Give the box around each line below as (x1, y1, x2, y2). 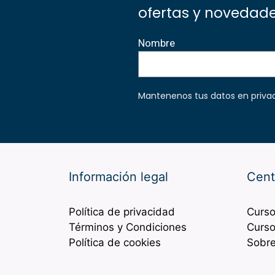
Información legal (69, 169, 168, 185)
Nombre (137, 37, 175, 50)
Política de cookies (69, 236, 161, 249)
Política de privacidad (69, 206, 175, 219)
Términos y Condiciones (69, 221, 187, 234)
